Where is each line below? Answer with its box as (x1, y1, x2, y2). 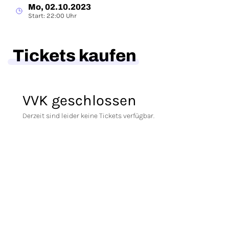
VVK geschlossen (22, 91, 136, 109)
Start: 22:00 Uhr (28, 12, 77, 19)
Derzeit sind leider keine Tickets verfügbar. (22, 111, 154, 120)
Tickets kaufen (13, 47, 136, 65)
